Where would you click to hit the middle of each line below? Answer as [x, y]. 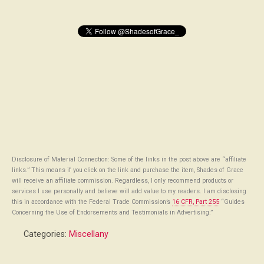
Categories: [46, 234]
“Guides [232, 202]
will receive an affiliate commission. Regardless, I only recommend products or [123, 180]
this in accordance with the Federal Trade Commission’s [92, 202]
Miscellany [89, 234]
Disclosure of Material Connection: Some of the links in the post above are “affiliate [129, 159]
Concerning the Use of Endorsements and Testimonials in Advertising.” [112, 212]
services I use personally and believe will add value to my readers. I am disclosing [129, 191]
